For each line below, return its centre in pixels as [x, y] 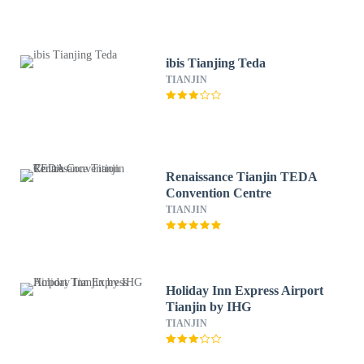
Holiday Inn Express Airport [245, 290]
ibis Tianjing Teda [216, 63]
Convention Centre [219, 193]
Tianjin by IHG [209, 307]
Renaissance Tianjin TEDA [242, 177]
